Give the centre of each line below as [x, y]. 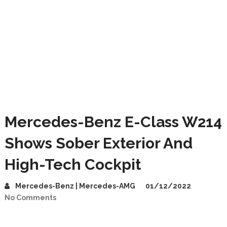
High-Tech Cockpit [72, 164]
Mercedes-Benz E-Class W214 [113, 122]
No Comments [30, 198]
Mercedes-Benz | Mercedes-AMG [75, 186]
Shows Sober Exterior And [98, 143]
